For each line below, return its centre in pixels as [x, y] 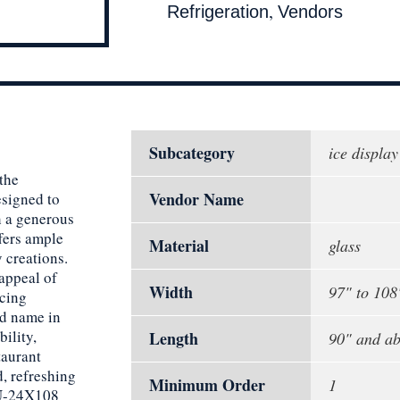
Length [174, 339]
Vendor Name [196, 200]
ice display [363, 153]
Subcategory [192, 153]
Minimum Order [207, 385]
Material [179, 246]
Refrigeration [218, 12]
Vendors [310, 12]
